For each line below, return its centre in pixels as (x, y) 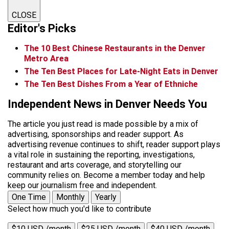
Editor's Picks (42, 28)
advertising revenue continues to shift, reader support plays (114, 144)
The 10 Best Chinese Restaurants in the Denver (115, 48)
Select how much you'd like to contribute (79, 209)
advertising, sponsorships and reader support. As (96, 134)
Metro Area (46, 59)
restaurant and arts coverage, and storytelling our (95, 165)
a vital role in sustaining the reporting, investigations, (101, 154)
